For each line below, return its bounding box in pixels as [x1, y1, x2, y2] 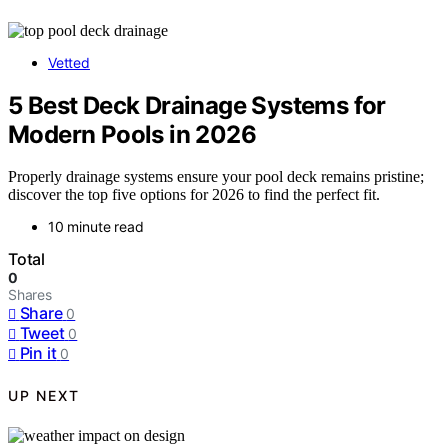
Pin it [19, 343, 57, 364]
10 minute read [48, 218, 144, 236]
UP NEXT [8, 386, 80, 404]
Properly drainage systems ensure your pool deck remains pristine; [8, 168, 424, 186]
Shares [8, 286, 52, 304]
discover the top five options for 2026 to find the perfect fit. [8, 186, 380, 204]
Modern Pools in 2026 [8, 119, 256, 149]
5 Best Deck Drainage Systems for [8, 90, 386, 120]
